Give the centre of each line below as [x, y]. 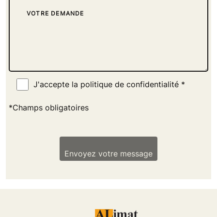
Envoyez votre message [108, 153]
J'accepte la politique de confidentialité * [109, 85]
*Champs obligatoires [49, 107]
